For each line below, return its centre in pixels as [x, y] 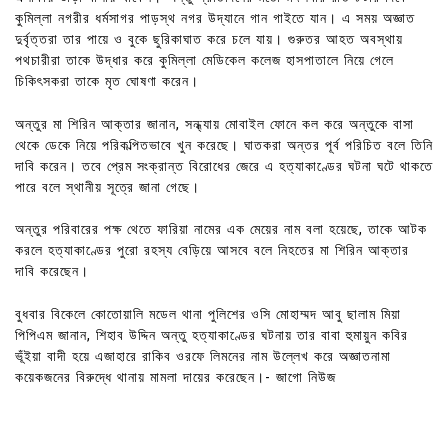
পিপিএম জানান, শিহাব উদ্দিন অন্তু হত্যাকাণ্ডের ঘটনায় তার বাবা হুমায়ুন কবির [211, 335]
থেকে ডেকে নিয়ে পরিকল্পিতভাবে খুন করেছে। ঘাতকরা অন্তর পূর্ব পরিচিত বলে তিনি [224, 145]
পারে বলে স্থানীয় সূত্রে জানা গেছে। [107, 187]
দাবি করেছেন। [52, 272]
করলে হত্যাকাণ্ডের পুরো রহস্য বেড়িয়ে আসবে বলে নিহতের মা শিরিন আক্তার [212, 251]
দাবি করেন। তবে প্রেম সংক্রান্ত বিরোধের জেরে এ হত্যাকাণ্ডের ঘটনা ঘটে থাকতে [224, 166]
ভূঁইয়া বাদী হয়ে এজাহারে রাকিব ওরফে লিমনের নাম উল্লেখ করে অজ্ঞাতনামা [203, 356]
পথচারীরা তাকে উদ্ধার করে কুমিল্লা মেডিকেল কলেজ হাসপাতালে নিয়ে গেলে [204, 61]
